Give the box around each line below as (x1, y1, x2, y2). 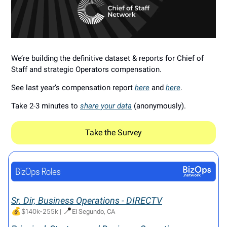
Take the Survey (85, 127, 142, 137)
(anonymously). (132, 101, 186, 110)
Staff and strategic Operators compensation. (11, 64, 162, 74)
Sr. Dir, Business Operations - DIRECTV (11, 195, 162, 206)
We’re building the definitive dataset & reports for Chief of (11, 53, 204, 63)
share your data (80, 101, 132, 110)
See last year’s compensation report (11, 83, 135, 92)
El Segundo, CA (72, 207, 115, 215)
